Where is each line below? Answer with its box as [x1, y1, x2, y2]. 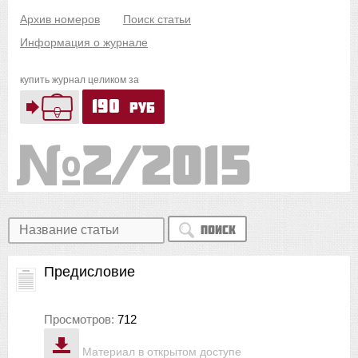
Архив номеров [20, 13, 100, 26]
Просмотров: [44, 312, 117, 326]
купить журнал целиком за [20, 74, 139, 86]
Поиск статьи [123, 13, 191, 26]
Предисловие [44, 263, 135, 280]
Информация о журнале [20, 36, 148, 49]
